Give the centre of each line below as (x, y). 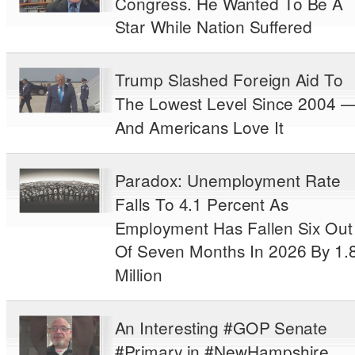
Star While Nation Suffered (214, 27)
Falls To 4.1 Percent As (202, 203)
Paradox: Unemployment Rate (228, 179)
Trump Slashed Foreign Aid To (229, 80)
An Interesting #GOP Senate (221, 328)
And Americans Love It (204, 126)
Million (139, 274)
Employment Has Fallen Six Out (234, 227)
